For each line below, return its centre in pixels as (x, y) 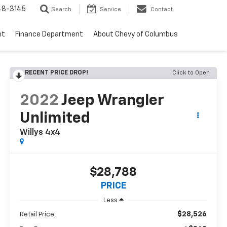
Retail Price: (38, 214)
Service (110, 10)
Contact (162, 10)
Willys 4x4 (40, 133)
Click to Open (191, 73)
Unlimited (55, 119)
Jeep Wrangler (113, 101)
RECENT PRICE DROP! (57, 73)
